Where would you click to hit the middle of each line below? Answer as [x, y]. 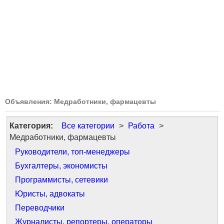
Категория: [31, 126]
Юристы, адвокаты [50, 194]
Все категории [88, 126]
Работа [141, 126]
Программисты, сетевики [61, 180]
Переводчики [40, 208]
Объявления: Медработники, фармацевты [80, 101]
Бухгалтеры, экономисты [61, 166]
